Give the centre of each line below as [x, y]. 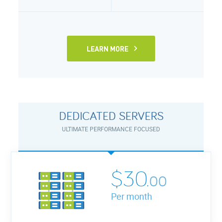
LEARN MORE [108, 48]
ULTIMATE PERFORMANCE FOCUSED [111, 129]
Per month [132, 196]
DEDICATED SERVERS [111, 115]
